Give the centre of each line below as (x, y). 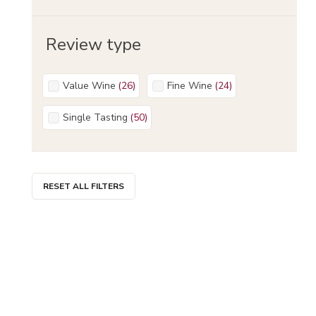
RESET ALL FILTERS (84, 186)
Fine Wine (192, 85)
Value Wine (92, 85)
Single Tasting (98, 117)
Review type (93, 44)
